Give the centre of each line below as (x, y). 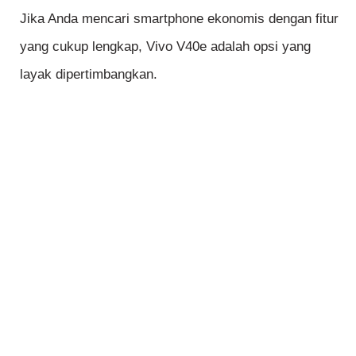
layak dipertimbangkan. (89, 74)
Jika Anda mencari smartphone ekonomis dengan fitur (179, 18)
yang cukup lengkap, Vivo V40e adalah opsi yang (165, 46)
